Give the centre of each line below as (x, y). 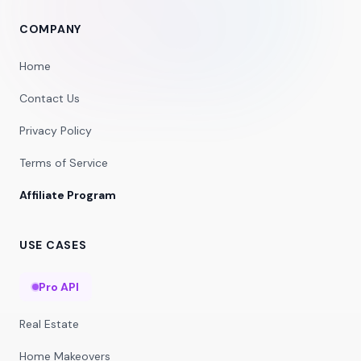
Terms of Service (64, 163)
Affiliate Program (68, 195)
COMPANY (50, 29)
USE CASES (53, 245)
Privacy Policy (56, 131)
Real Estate (49, 324)
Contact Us (50, 98)
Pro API (59, 287)
